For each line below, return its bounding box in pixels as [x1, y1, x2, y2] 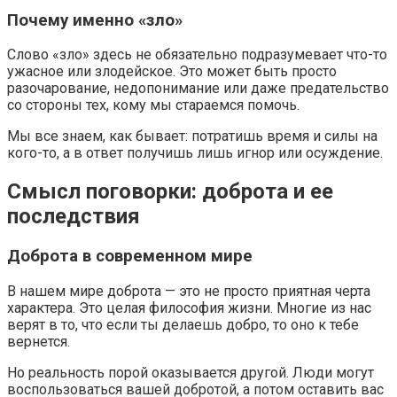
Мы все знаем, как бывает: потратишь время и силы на [7, 128, 378, 145]
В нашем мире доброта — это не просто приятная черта [7, 282, 370, 300]
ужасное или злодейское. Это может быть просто [7, 63, 337, 81]
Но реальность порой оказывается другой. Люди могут [7, 363, 374, 381]
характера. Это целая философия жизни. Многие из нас [7, 299, 371, 316]
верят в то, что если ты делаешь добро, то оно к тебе [7, 315, 359, 333]
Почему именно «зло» [7, 10, 183, 30]
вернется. [7, 332, 70, 350]
